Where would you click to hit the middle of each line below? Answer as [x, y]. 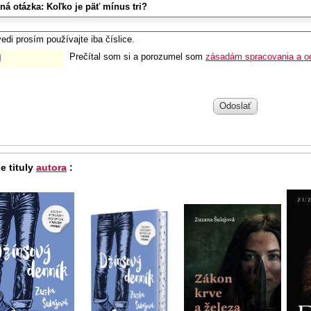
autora [51, 167]
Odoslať [235, 106]
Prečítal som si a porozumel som [137, 56]
